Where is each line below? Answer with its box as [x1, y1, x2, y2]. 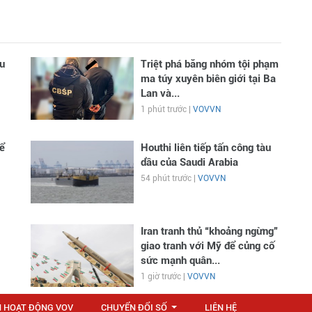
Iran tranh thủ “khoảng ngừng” [140, 225, 278, 238]
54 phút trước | [140, 173, 198, 184]
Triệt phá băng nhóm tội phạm [140, 58, 279, 71]
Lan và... [140, 87, 180, 100]
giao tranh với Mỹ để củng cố [140, 240, 274, 253]
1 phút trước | [140, 104, 193, 115]
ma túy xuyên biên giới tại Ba [140, 72, 276, 86]
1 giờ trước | [140, 272, 187, 282]
